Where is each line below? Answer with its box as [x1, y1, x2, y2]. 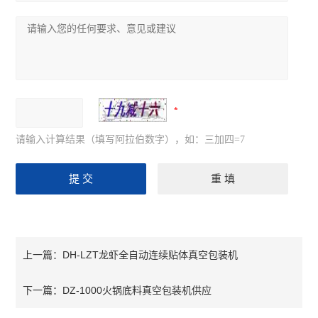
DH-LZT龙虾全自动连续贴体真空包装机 [62, 249, 238, 261]
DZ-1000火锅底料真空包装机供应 [62, 285, 212, 296]
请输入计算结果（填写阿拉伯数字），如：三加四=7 [16, 134, 246, 145]
